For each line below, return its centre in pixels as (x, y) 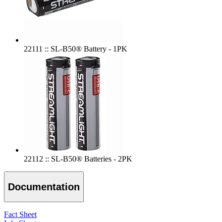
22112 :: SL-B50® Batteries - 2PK (78, 159)
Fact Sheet (20, 215)
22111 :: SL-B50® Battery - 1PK (76, 49)
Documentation (44, 187)
